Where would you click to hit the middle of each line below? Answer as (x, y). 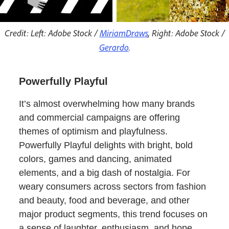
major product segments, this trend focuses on (113, 214)
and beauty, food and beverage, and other (105, 201)
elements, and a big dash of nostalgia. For (105, 173)
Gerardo (114, 47)
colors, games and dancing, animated (96, 159)
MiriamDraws (124, 33)
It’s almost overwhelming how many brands (107, 104)
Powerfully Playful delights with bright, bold (106, 145)
